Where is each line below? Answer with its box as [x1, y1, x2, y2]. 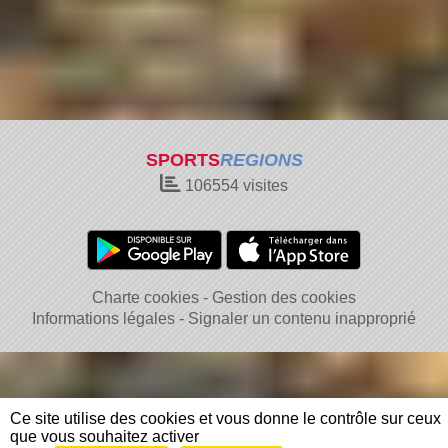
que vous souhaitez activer [10, 428, 199, 445]
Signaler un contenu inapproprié [188, 310, 416, 327]
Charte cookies [92, 289, 199, 306]
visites [239, 177, 288, 194]
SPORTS [145, 150, 220, 170]
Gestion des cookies [212, 289, 356, 306]
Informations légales [32, 310, 175, 327]
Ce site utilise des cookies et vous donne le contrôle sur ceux [10, 410, 441, 427]
